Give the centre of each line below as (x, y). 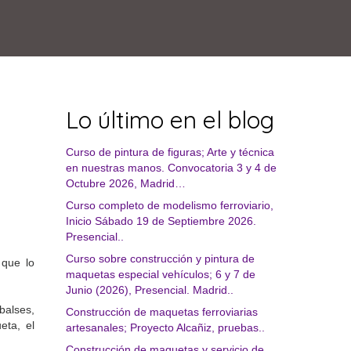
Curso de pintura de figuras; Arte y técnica (170, 152)
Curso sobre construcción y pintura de (160, 259)
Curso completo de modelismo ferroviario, (169, 205)
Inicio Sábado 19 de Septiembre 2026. (161, 221)
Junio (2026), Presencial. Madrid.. (149, 290)
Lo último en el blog (170, 120)
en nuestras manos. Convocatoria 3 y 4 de (171, 168)
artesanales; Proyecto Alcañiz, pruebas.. (165, 327)
